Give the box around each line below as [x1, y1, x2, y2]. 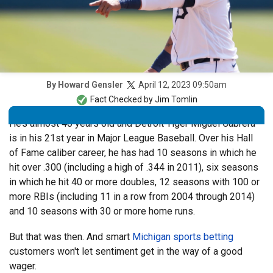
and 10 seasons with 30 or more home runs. [9, 205, 195, 218]
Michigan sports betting [132, 231, 233, 243]
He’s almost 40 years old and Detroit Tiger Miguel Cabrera [9, 118, 255, 130]
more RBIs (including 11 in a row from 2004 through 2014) [9, 191, 255, 203]
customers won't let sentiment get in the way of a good [9, 246, 243, 258]
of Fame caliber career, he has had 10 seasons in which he [9, 147, 257, 159]
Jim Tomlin [155, 94, 197, 105]
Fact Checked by [88, 94, 155, 105]
